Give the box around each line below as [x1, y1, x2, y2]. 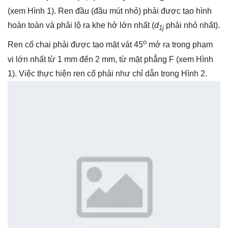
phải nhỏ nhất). [164, 21, 220, 30]
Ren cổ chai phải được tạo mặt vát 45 [8, 40, 143, 49]
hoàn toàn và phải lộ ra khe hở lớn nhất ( [8, 21, 154, 30]
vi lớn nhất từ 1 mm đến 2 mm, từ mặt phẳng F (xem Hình [8, 54, 213, 64]
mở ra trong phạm [147, 40, 213, 49]
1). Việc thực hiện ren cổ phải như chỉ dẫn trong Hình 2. [8, 69, 207, 78]
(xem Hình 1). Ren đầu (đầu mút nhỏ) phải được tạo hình [8, 7, 212, 16]
